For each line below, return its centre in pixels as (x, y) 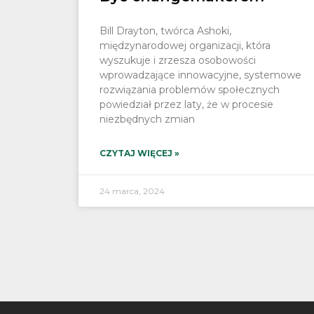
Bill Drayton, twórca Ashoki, (165, 30)
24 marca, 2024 (132, 191)
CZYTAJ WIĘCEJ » (139, 153)
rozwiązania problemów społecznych (190, 89)
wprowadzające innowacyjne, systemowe (200, 75)
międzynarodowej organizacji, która (185, 45)
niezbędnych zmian (147, 119)
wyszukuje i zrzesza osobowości (178, 60)
